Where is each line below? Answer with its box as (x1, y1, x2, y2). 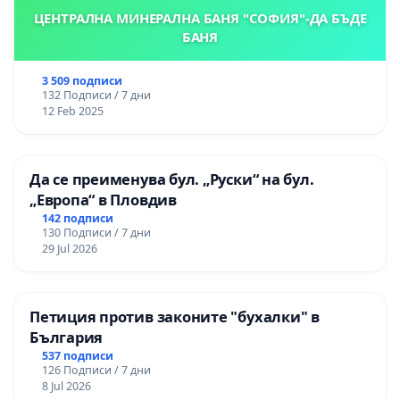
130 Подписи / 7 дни (41, 225, 151, 241)
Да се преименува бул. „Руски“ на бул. (29, 169, 314, 190)
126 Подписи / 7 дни (41, 362, 151, 378)
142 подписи (41, 211, 113, 227)
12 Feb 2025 (41, 104, 104, 120)
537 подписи (41, 347, 113, 363)
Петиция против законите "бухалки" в (29, 306, 320, 328)
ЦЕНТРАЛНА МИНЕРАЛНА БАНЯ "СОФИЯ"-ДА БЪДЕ (33, 9, 367, 28)
